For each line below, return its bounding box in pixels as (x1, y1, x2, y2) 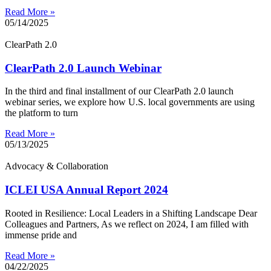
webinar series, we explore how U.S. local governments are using (5, 97, 255, 108)
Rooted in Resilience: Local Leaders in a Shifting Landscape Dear (5, 207, 257, 218)
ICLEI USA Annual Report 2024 (5, 183, 168, 197)
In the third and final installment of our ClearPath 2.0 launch (5, 86, 233, 97)
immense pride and (5, 229, 77, 240)
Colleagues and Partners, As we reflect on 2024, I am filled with (5, 218, 249, 229)
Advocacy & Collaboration (5, 161, 108, 172)
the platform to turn (5, 108, 78, 119)
